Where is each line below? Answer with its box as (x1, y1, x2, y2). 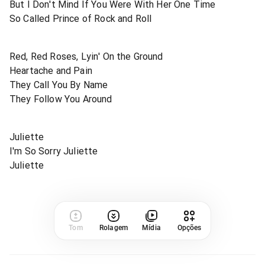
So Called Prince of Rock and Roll (9, 12, 152, 24)
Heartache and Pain (9, 64, 92, 76)
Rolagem (99, 223, 128, 232)
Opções (177, 223, 202, 232)
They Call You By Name (9, 79, 108, 91)
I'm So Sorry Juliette (9, 145, 98, 157)
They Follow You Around (9, 93, 112, 105)
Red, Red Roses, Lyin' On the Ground (9, 50, 163, 62)
